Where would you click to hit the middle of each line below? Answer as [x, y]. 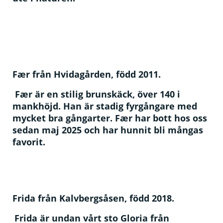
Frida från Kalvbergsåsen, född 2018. [93, 198]
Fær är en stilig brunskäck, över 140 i [98, 94]
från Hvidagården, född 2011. [97, 74]
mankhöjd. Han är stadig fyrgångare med [105, 106]
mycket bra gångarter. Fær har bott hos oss [110, 118]
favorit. [29, 142]
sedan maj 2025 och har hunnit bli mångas [108, 130]
